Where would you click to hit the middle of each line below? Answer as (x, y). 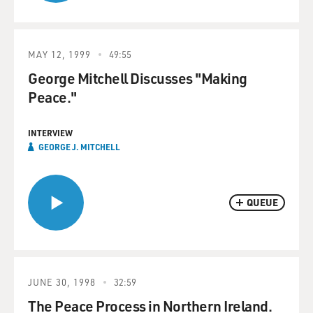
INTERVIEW (50, 133)
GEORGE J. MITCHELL (79, 147)
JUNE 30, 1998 (62, 282)
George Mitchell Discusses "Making (138, 78)
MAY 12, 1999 (59, 54)
